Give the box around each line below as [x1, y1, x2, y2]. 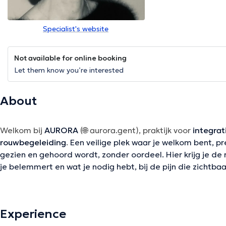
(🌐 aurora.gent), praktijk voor [80, 125, 193, 136]
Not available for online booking [14, 53, 127, 63]
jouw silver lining [92, 214, 155, 224]
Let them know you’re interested [14, 66, 124, 75]
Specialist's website [43, 24, 108, 34]
